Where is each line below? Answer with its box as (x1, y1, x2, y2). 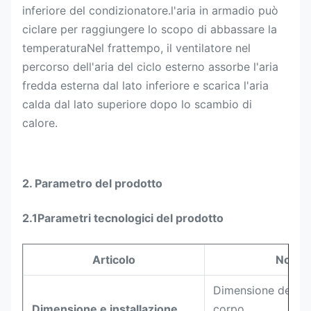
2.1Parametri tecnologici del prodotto (22, 211, 224, 225)
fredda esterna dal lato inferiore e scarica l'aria (22, 78, 269, 92)
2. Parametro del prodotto (22, 176, 162, 190)
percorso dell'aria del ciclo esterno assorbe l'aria (22, 60, 278, 74)
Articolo (92, 253, 135, 267)
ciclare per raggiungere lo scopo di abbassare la (22, 22, 277, 36)
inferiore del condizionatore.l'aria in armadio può (22, 3, 278, 17)
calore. (22, 116, 58, 130)
